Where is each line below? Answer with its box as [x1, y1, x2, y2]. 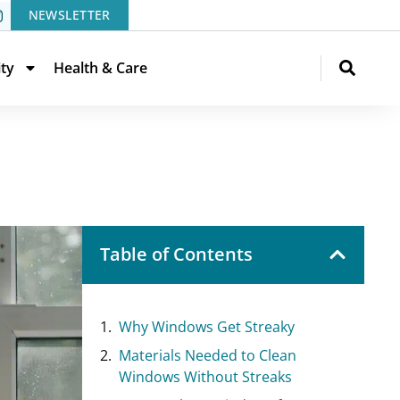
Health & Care [54, 58, 147, 79]
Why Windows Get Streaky [119, 316, 295, 337]
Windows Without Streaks [119, 366, 292, 387]
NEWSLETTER [28, 6, 111, 23]
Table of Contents [100, 241, 253, 266]
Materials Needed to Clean [119, 345, 296, 365]
